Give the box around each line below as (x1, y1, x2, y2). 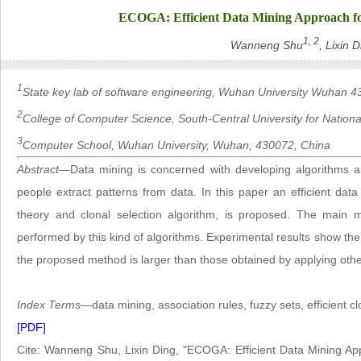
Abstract (17, 162, 59, 176)
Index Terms (17, 297, 81, 311)
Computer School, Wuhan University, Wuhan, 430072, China (23, 138, 330, 151)
